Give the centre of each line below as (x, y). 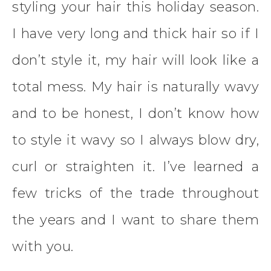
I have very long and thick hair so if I (135, 34)
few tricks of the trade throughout (135, 194)
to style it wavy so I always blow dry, (135, 140)
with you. (43, 247)
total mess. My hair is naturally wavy (135, 87)
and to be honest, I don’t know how (135, 114)
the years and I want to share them (135, 220)
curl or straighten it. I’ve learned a (135, 167)
